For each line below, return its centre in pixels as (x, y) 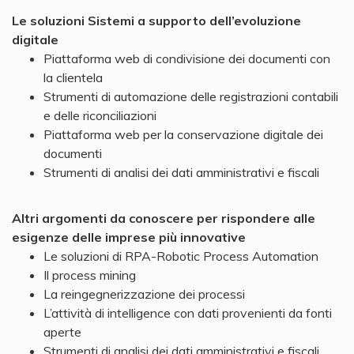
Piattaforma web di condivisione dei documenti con (187, 58)
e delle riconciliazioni (100, 115)
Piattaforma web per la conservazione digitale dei (183, 134)
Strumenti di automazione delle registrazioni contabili (191, 96)
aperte (62, 331)
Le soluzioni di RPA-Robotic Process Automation (181, 256)
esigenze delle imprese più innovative (129, 237)
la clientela (73, 77)
